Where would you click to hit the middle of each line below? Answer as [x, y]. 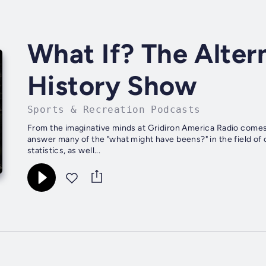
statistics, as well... [64, 151]
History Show [113, 86]
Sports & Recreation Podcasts [114, 110]
